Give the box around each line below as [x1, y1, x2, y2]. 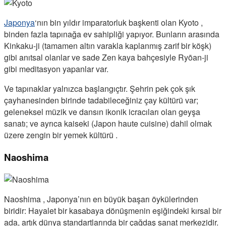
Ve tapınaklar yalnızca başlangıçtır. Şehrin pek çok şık [4, 83, 195, 95]
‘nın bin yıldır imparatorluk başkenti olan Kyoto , [35, 17, 203, 29]
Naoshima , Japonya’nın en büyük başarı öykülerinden [4, 193, 198, 205]
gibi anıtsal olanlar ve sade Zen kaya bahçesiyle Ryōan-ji [4, 51, 208, 64]
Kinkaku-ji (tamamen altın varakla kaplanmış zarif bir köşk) [4, 40, 211, 52]
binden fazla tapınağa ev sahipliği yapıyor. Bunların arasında [4, 28, 219, 40]
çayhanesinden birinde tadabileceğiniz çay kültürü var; [4, 94, 198, 106]
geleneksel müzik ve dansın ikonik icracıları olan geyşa [4, 106, 200, 118]
